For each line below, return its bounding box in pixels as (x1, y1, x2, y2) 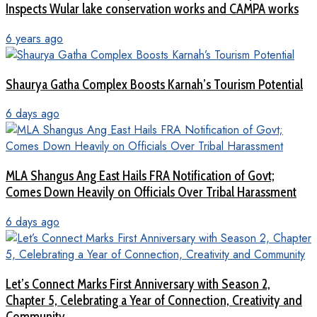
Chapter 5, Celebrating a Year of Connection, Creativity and (6, 292, 302, 309)
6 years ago (6, 30, 63, 47)
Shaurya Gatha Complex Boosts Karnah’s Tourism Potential (6, 76, 303, 93)
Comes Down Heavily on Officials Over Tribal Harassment (6, 184, 296, 201)
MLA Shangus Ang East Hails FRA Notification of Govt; (6, 168, 275, 185)
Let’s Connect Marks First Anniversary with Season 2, (6, 275, 270, 292)
